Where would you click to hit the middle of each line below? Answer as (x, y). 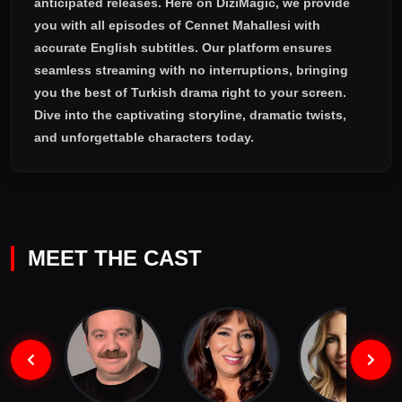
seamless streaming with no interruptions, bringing (191, 70)
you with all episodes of (109, 25)
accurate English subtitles (114, 48)
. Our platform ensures (263, 48)
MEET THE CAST (115, 258)
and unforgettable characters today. (144, 137)
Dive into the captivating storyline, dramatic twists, (190, 115)
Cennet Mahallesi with (253, 25)
